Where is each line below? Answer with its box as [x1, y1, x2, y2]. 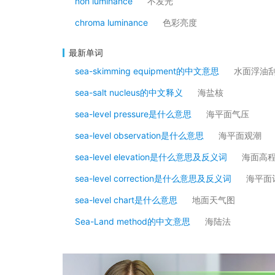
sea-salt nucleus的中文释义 [75, 87, 183, 98]
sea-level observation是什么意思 [75, 130, 204, 141]
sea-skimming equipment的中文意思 [75, 66, 219, 76]
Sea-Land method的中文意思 [75, 216, 190, 227]
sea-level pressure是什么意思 [75, 109, 192, 119]
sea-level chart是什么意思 [75, 195, 177, 205]
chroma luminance [75, 17, 148, 28]
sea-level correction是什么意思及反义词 [75, 173, 231, 184]
